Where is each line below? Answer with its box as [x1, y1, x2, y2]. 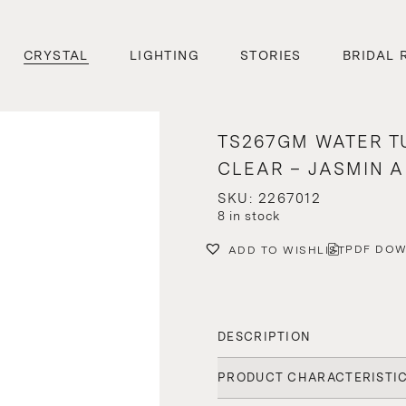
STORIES [240, 48, 302, 63]
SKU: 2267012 [217, 190, 321, 208]
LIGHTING [129, 48, 200, 63]
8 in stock [217, 208, 281, 224]
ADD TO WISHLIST [227, 243, 345, 256]
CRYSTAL [24, 48, 89, 63]
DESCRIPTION [217, 329, 312, 343]
